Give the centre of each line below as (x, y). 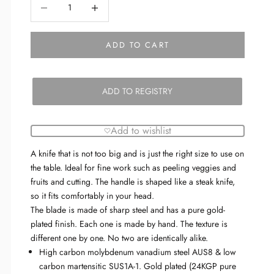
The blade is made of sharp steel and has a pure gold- (128, 209)
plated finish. (55, 224)
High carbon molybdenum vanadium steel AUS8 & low (137, 252)
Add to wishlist (141, 130)
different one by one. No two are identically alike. (119, 238)
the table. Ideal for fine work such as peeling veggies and (133, 167)
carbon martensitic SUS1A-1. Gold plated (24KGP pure (137, 266)
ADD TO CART (137, 45)
